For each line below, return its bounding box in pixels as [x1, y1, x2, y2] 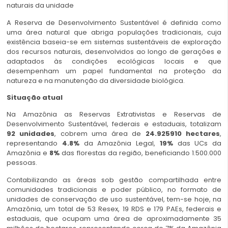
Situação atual [7, 92, 63, 102]
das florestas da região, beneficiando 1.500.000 [60, 148, 221, 158]
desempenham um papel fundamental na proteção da [7, 66, 221, 76]
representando [7, 138, 62, 149]
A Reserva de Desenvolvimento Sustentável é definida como [7, 17, 221, 27]
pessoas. [7, 158, 37, 168]
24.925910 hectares [145, 129, 220, 139]
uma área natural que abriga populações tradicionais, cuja [7, 27, 221, 37]
